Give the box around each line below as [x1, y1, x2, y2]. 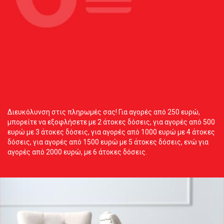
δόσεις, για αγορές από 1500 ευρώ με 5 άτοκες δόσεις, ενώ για [7, 137, 208, 146]
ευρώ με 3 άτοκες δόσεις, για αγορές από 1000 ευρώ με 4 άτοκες [7, 127, 215, 136]
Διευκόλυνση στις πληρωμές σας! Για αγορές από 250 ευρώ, [7, 107, 200, 116]
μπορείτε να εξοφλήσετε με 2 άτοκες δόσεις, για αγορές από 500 [7, 117, 215, 126]
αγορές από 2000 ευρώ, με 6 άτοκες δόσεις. [7, 147, 147, 156]
